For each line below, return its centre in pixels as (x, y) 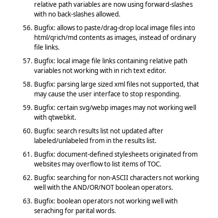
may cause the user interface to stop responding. (107, 94)
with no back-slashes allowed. (77, 14)
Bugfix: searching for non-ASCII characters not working (116, 177)
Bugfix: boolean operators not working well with (106, 201)
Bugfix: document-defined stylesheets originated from (116, 154)
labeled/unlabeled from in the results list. (95, 140)
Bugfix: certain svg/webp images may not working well (115, 107)
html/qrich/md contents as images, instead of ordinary (115, 37)
